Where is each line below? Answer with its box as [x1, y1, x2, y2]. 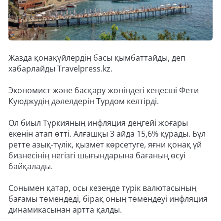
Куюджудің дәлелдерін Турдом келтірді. [8, 96, 159, 107]
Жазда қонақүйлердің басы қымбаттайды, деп [8, 52, 185, 64]
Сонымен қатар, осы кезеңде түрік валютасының [8, 183, 196, 194]
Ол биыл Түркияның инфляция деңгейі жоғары [8, 117, 188, 129]
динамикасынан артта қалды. [8, 204, 122, 216]
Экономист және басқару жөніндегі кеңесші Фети [8, 85, 199, 96]
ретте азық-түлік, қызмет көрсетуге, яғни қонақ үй [8, 139, 202, 150]
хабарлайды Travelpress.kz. [8, 63, 112, 74]
